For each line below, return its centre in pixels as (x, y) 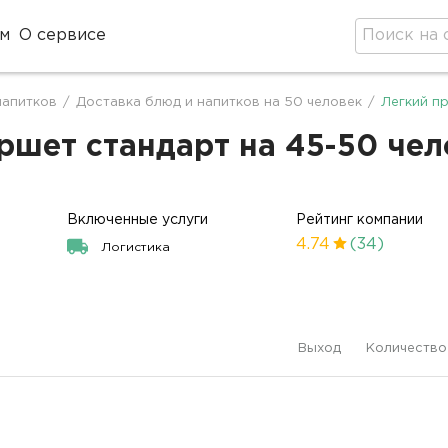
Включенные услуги (138, 220)
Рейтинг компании (360, 220)
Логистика (136, 247)
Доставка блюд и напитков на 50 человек (219, 102)
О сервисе (63, 35)
